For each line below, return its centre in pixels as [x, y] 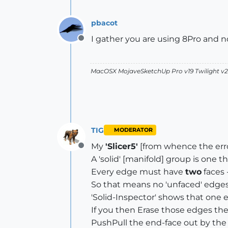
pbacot [104, 23]
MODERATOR [133, 130]
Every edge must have [138, 172]
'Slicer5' [122, 146]
